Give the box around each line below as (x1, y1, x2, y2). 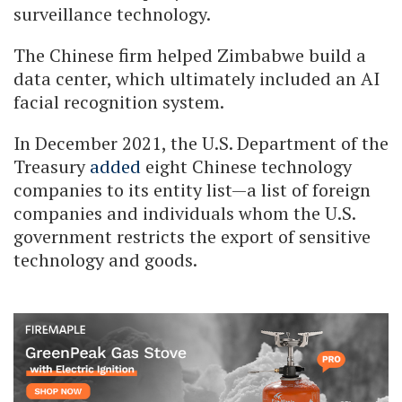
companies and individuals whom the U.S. (13, 200, 355, 225)
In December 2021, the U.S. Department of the (13, 130, 389, 155)
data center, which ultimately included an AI (13, 66, 380, 91)
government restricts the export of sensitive (13, 223, 371, 249)
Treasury (13, 153, 90, 179)
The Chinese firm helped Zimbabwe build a (13, 42, 366, 67)
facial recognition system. (13, 89, 224, 114)
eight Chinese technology (141, 153, 352, 179)
